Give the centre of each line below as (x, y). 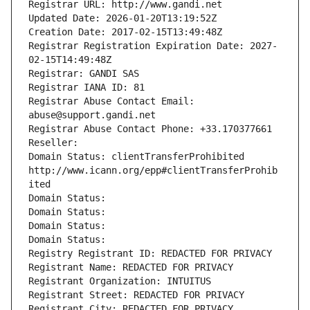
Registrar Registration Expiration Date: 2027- (153, 46)
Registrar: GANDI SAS (84, 74)
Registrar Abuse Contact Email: (111, 101)
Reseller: (56, 143)
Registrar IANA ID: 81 (86, 88)
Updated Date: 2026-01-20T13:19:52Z (122, 18)
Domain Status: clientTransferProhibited (136, 157)
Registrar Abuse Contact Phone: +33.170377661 (150, 129)
